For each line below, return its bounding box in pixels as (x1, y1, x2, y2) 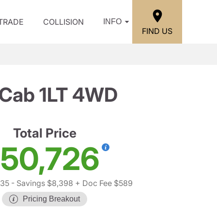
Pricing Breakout (23, 195, 80, 203)
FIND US (142, 26, 172, 36)
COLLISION (43, 17, 84, 27)
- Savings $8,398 (9, 178, 73, 188)
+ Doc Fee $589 (73, 178, 133, 188)
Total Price (13, 125, 77, 140)
